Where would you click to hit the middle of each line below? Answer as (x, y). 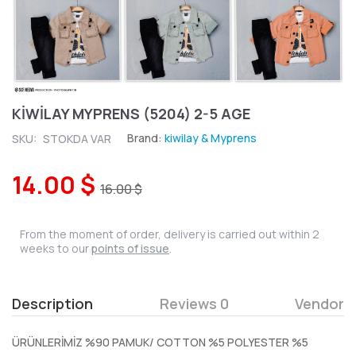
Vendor (319, 303)
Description (52, 303)
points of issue (130, 248)
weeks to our (56, 248)
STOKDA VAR (77, 138)
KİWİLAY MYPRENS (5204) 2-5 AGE (131, 113)
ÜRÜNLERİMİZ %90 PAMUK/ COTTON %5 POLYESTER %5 (160, 342)
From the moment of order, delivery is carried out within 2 (170, 234)
